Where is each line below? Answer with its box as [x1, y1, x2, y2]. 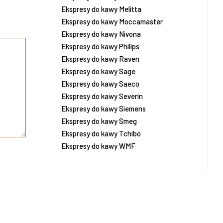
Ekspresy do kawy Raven [61, 54, 139, 63]
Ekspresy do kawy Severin [61, 92, 143, 101]
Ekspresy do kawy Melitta [61, 4, 141, 13]
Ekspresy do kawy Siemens [61, 104, 146, 113]
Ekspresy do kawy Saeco [61, 79, 139, 88]
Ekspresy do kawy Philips [61, 42, 139, 51]
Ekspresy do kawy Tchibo [61, 129, 141, 138]
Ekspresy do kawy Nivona [61, 29, 141, 38]
